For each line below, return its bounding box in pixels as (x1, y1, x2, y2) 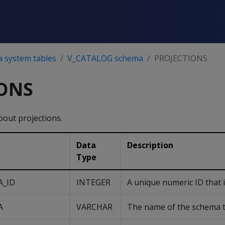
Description (127, 140, 173, 151)
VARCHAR (76, 201, 113, 212)
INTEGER (76, 177, 110, 188)
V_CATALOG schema (67, 53, 143, 64)
